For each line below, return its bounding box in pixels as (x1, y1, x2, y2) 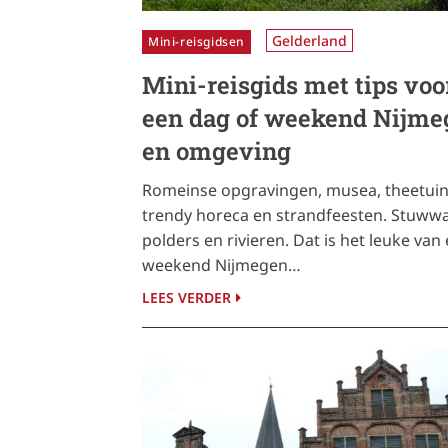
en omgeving (142, 135, 291, 168)
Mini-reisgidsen (148, 33, 245, 51)
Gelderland (272, 31, 347, 51)
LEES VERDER (142, 288, 231, 308)
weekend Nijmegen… (142, 254, 301, 277)
